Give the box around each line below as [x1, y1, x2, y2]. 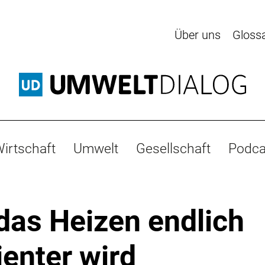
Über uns [174, 28, 221, 42]
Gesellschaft [136, 140, 211, 157]
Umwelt [73, 140, 118, 157]
